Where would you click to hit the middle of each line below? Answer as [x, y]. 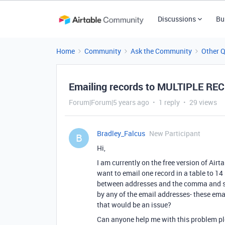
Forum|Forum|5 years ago [109, 102]
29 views [203, 102]
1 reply [169, 102]
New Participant [175, 133]
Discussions [177, 19]
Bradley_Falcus [121, 133]
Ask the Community [161, 51]
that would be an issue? [134, 205]
